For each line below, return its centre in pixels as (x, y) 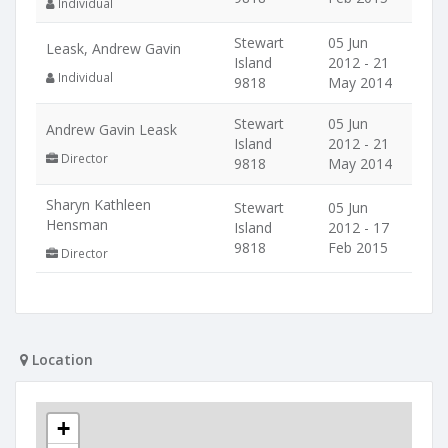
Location (60, 359)
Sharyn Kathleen (98, 204)
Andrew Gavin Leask (111, 129)
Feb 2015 (358, 247)
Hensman (77, 224)
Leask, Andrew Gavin (113, 48)
